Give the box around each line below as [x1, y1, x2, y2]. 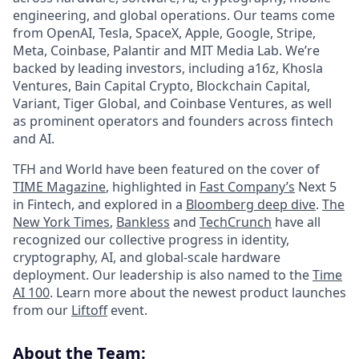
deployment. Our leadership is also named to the [13, 265, 313, 284]
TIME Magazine [13, 177, 106, 196]
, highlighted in [106, 177, 200, 196]
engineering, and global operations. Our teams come [13, 6, 335, 24]
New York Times [13, 212, 110, 231]
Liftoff [71, 301, 107, 319]
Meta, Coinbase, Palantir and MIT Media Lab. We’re [13, 41, 320, 59]
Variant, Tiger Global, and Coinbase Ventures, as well [13, 94, 332, 112]
